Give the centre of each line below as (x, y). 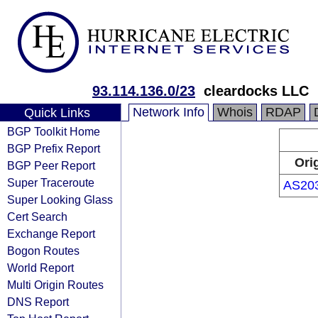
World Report (40, 268)
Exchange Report (51, 234)
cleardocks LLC (256, 91)
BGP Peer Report (51, 165)
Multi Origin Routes (55, 285)
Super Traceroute (51, 182)
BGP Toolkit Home (54, 131)
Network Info (169, 112)
